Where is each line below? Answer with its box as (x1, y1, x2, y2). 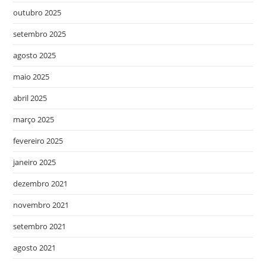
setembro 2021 (13, 221, 66, 232)
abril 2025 (13, 93, 47, 103)
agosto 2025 (13, 50, 56, 61)
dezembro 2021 (13, 178, 68, 189)
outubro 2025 (13, 7, 62, 18)
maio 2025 (13, 71, 50, 82)
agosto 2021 (13, 242, 56, 253)
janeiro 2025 (13, 157, 56, 167)
